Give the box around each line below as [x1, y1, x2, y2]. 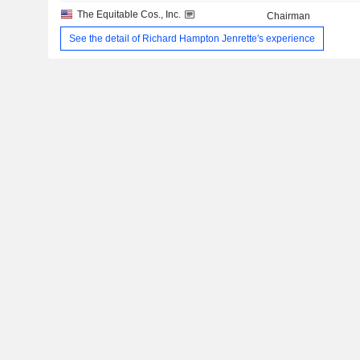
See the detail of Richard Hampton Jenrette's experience [68, 33, 315, 44]
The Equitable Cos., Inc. [76, 9, 181, 20]
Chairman [267, 10, 311, 22]
